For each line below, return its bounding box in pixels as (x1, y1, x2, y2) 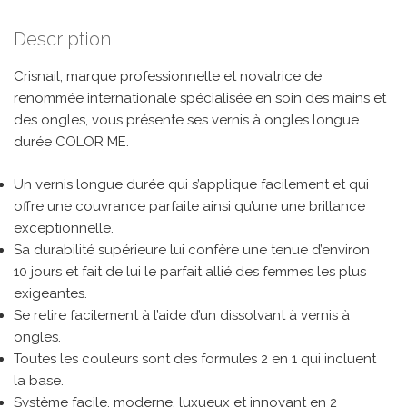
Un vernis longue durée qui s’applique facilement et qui (14, 175, 369, 193)
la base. (14, 372, 64, 389)
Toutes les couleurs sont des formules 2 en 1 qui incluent (14, 350, 376, 367)
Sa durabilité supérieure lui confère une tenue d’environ (14, 241, 370, 258)
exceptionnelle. (14, 219, 114, 236)
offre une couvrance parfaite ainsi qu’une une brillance (14, 197, 365, 214)
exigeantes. (14, 284, 87, 302)
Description (14, 28, 111, 50)
